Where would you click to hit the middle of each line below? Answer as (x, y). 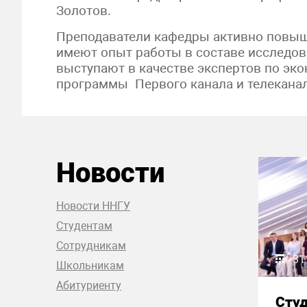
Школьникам (90, 266)
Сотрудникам (91, 246)
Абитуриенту (89, 285)
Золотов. (84, 11)
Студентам (84, 226)
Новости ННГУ (93, 206)
